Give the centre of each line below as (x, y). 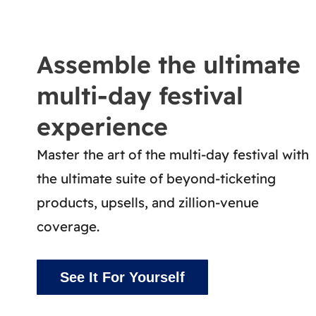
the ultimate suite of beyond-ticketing (156, 179)
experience (102, 127)
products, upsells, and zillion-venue (148, 203)
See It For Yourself (122, 278)
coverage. (68, 227)
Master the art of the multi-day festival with (173, 155)
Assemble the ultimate (169, 65)
